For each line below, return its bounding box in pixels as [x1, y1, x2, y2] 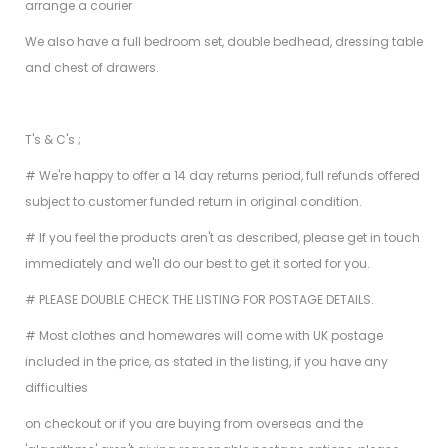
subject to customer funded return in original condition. [25, 193, 362, 211]
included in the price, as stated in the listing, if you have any [25, 353, 388, 371]
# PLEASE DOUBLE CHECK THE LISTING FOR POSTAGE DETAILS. [25, 291, 374, 309]
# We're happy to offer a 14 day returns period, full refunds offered [25, 167, 420, 185]
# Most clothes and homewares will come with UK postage [25, 327, 383, 345]
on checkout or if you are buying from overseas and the [25, 415, 363, 433]
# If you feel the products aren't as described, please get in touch [25, 229, 420, 247]
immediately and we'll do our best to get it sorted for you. [25, 255, 370, 273]
